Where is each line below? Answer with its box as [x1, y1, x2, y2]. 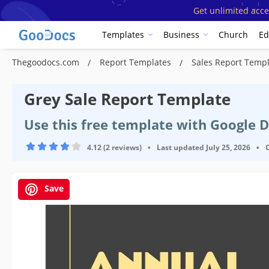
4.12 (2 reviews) [87, 142, 142, 153]
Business [163, 29, 199, 41]
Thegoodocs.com [12, 56, 82, 68]
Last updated [157, 142, 204, 153]
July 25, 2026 [206, 142, 250, 153]
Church [219, 29, 248, 41]
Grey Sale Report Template [24, 88, 231, 110]
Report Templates [100, 56, 174, 68]
